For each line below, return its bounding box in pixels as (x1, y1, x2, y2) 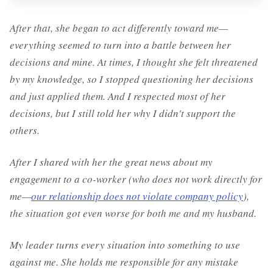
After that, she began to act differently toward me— (10, 21, 228, 35)
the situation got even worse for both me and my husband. (10, 206, 257, 220)
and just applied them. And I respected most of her (10, 89, 225, 103)
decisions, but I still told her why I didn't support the (10, 106, 236, 120)
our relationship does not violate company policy (31, 189, 243, 203)
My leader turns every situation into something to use (10, 238, 240, 252)
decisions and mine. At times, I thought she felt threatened (10, 55, 258, 69)
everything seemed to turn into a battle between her (10, 38, 231, 52)
